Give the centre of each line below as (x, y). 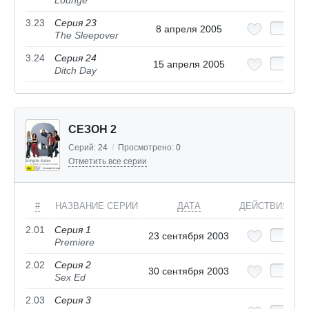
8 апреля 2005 (189, 29)
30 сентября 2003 (189, 271)
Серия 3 (73, 300)
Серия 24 (76, 58)
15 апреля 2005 (189, 64)
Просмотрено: (147, 148)
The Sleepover (87, 36)
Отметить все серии (108, 162)
